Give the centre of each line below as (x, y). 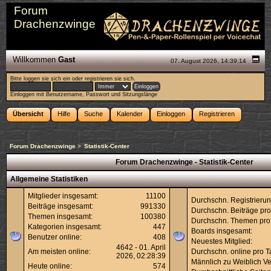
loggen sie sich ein (47, 79)
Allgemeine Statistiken (49, 179)
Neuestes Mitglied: (222, 241)
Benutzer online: (55, 237)
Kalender (130, 113)
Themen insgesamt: (60, 216)
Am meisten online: (59, 251)
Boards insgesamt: (222, 231)
